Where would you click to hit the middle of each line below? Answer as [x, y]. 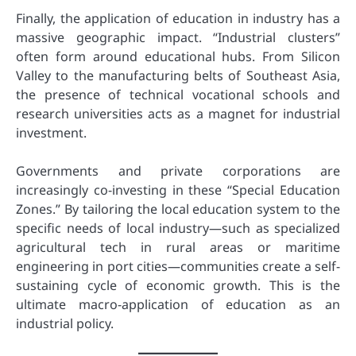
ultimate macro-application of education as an [178, 304]
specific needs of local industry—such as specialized [178, 228]
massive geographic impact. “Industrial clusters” [178, 37]
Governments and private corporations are [178, 170]
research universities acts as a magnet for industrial [178, 113]
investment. [51, 132]
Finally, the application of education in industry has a [178, 18]
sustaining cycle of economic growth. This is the [178, 285]
